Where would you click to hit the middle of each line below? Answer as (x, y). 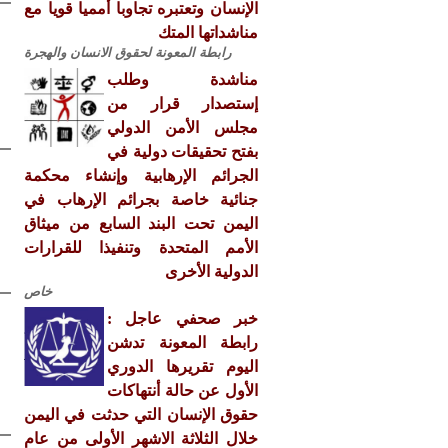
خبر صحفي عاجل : (182, 318)
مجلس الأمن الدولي (182, 127)
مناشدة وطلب (182, 79)
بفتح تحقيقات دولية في (182, 151)
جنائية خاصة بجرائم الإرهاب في (141, 199)
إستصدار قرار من (182, 103)
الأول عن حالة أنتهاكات (182, 390)
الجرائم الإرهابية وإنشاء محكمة (141, 175)
